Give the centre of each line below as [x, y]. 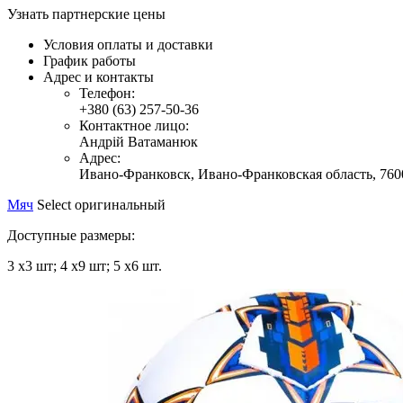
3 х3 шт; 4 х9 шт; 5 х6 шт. [85, 265]
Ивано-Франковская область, [287, 174]
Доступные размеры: [71, 235]
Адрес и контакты [99, 76]
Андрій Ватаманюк [139, 141]
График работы [90, 60]
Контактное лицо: [134, 125]
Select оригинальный [99, 204]
